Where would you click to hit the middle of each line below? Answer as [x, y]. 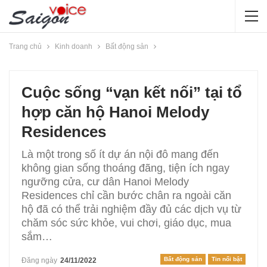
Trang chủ [25, 46]
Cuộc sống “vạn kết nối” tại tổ [132, 92]
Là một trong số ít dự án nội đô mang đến [120, 154]
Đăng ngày [40, 260]
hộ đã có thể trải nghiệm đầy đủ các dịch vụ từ [131, 209]
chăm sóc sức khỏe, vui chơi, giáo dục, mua [126, 223]
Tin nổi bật [227, 259]
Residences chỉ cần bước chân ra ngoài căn [126, 195]
